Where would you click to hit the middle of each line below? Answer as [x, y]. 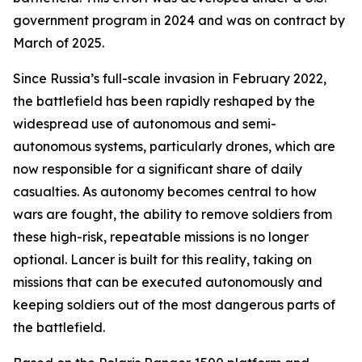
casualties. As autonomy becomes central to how [165, 192]
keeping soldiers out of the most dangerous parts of [174, 305]
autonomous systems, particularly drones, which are [174, 146]
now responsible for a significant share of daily [158, 169]
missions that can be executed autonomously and [168, 282]
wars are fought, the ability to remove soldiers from [173, 214]
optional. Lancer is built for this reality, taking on [162, 259]
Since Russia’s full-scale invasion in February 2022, [170, 78]
